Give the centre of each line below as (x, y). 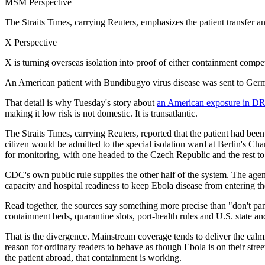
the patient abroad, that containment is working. (93, 257)
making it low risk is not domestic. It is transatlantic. (101, 113)
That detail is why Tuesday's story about (81, 102)
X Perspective (31, 42)
